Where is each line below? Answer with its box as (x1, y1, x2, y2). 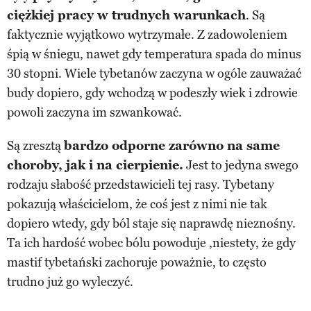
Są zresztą (7, 137, 64, 153)
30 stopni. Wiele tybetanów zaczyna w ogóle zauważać (7, 65, 301, 81)
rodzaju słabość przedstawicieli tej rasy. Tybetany (7, 176, 274, 192)
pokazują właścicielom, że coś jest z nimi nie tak (7, 196, 267, 212)
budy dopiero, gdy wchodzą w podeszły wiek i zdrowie (7, 85, 298, 101)
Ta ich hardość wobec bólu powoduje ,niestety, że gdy (7, 235, 296, 251)
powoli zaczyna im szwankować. (7, 104, 182, 120)
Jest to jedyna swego (183, 157, 299, 173)
